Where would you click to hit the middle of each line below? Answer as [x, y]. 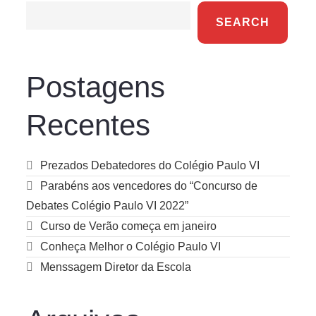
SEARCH [243, 22]
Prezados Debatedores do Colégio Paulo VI [150, 165]
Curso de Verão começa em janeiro [129, 226]
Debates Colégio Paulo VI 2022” [108, 205]
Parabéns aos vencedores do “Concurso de [149, 186]
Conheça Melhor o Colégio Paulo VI [131, 246]
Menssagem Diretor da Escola [116, 267]
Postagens [96, 87]
